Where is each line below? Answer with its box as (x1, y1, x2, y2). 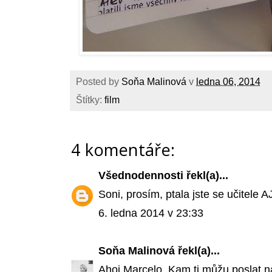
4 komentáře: (71, 138, 175, 161)
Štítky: (76, 94, 104, 106)
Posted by (76, 76, 121, 87)
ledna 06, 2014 (196, 76, 260, 87)
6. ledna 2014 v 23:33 (98, 207, 203, 220)
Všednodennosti (98, 169, 183, 182)
